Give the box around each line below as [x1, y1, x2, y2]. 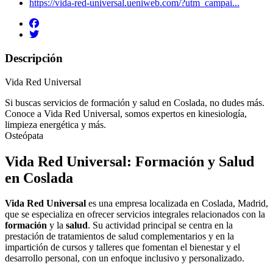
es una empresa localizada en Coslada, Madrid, [86, 198, 268, 209]
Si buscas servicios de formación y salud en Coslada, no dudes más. [5, 97, 264, 108]
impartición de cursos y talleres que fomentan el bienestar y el [5, 242, 240, 253]
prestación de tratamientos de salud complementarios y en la [5, 231, 234, 242]
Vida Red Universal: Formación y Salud [5, 153, 254, 169]
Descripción [5, 51, 63, 65]
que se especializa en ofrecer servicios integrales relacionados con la [5, 209, 265, 220]
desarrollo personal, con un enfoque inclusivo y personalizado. [5, 253, 244, 264]
